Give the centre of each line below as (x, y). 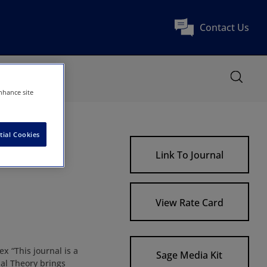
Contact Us (224, 27)
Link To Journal (189, 155)
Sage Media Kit (190, 255)
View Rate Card (189, 203)
